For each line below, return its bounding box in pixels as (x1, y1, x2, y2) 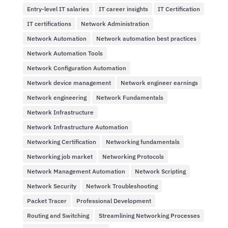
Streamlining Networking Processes (98, 211, 200, 219)
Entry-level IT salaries (26, 5, 89, 13)
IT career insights (98, 5, 148, 13)
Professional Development (76, 196, 151, 205)
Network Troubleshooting (85, 182, 158, 190)
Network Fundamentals (96, 93, 163, 101)
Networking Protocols (102, 152, 164, 160)
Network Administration (80, 19, 149, 27)
